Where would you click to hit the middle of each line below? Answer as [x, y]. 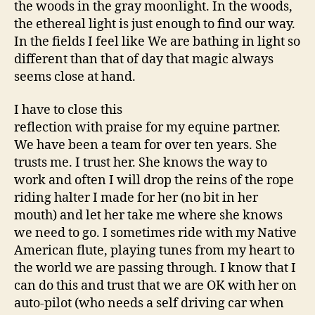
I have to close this [68, 110]
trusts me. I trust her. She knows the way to [141, 163]
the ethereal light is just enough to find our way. [155, 24]
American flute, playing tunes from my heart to [154, 251]
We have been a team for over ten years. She [146, 145]
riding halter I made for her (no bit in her [136, 198]
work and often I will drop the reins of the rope [154, 180]
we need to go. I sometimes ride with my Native [155, 233]
